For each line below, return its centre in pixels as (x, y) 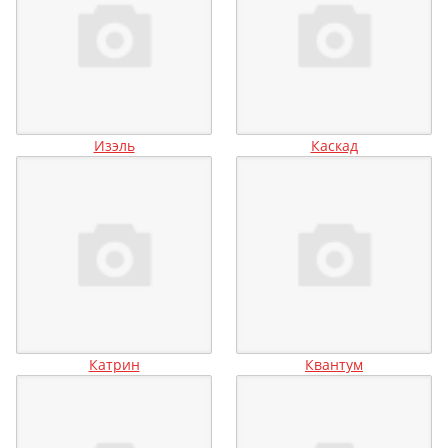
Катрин (114, 365)
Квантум (334, 365)
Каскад (334, 145)
